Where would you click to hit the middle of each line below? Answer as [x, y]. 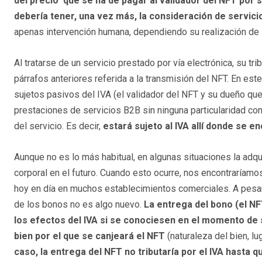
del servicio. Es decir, [58, 126]
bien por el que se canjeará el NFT [91, 236]
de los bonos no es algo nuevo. [79, 204]
